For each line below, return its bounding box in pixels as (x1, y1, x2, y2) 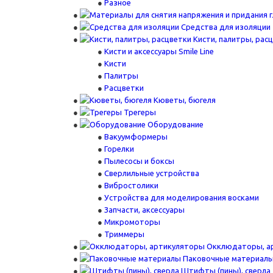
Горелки (104, 144, 134, 153)
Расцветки (104, 83, 144, 92)
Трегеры (124, 108, 156, 116)
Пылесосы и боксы (104, 157, 174, 165)
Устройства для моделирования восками (104, 193, 259, 202)
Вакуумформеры (104, 132, 168, 141)
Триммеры (104, 230, 144, 238)
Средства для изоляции (181, 23, 271, 31)
